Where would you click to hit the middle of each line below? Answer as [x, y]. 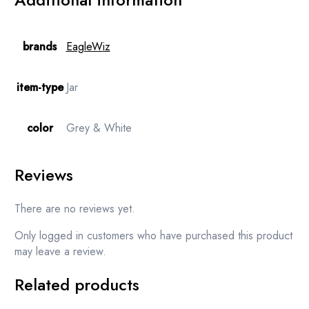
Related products [77, 285]
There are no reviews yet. [74, 208]
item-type [40, 87]
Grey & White [99, 128]
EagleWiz [88, 46]
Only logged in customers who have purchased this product [153, 235]
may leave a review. [60, 251]
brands [40, 46]
